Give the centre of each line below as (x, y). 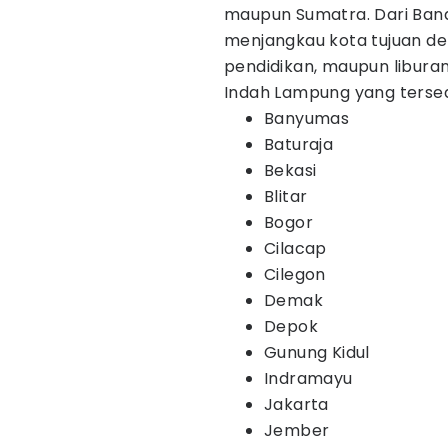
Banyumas (307, 118)
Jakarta (296, 404)
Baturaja (299, 144)
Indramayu (308, 378)
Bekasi (290, 170)
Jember (297, 430)
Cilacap (295, 248)
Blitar (286, 196)
